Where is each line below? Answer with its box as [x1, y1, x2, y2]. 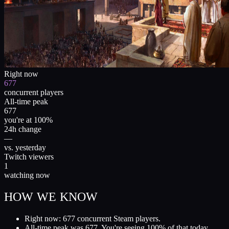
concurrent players [4, 87, 63, 97]
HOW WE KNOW [4, 190, 98, 203]
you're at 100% [4, 115, 53, 124]
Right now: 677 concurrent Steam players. [25, 214, 161, 223]
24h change [4, 124, 41, 133]
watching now [4, 170, 50, 179]
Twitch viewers [4, 152, 54, 161]
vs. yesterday [4, 143, 46, 152]
